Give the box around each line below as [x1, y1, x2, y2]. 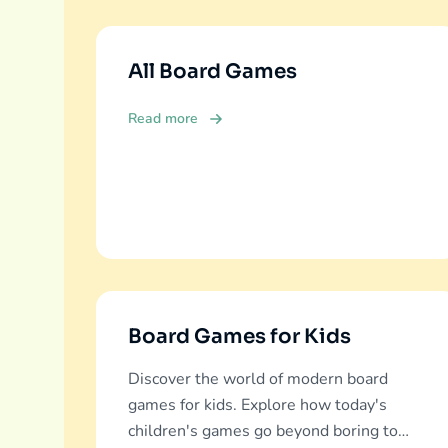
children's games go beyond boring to [128, 420, 398, 442]
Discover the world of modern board [128, 368, 388, 390]
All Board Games [128, 59, 297, 84]
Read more [128, 109, 198, 128]
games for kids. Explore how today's [128, 394, 387, 416]
